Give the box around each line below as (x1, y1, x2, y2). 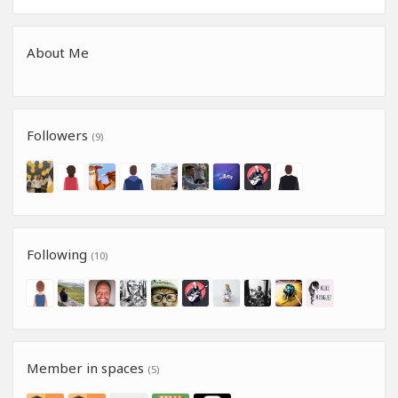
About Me (27, 44, 89, 62)
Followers (27, 126, 92, 145)
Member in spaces (27, 359, 147, 378)
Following (27, 245, 91, 264)
